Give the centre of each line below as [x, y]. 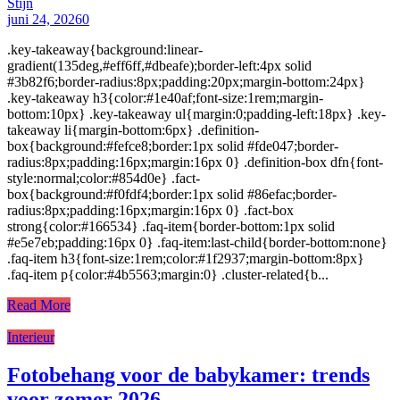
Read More [39, 305]
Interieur [31, 337]
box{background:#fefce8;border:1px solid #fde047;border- [173, 146]
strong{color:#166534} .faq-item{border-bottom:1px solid [171, 227]
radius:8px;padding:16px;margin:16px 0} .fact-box [150, 211]
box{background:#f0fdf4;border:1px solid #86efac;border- [172, 195]
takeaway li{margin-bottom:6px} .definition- [133, 130]
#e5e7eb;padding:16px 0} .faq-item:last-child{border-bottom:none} [197, 243]
